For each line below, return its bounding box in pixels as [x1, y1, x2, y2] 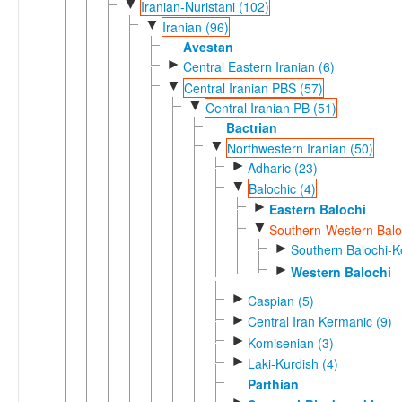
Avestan [182, 37, 233, 56]
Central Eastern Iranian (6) [182, 57, 335, 76]
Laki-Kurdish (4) [247, 354, 338, 373]
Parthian [247, 375, 299, 394]
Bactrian [225, 118, 277, 137]
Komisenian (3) [247, 333, 334, 352]
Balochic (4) [248, 179, 316, 198]
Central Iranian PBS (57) [183, 78, 323, 97]
